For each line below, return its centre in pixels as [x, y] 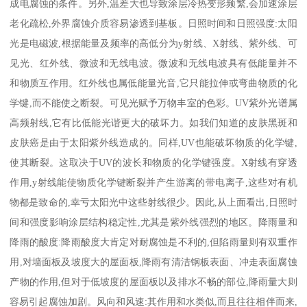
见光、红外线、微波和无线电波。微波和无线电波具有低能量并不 [153, 63]
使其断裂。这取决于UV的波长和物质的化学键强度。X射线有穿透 [153, 162]
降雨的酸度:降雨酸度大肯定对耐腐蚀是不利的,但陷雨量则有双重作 [153, 242]
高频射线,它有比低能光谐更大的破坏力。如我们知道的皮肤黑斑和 [153, 122]
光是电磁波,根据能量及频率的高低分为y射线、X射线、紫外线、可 [153, 43]
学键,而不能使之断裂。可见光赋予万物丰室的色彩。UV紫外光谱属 [153, 102]
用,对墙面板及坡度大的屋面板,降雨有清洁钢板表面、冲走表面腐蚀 [153, 261]
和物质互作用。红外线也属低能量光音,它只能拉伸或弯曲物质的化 [153, 83]
